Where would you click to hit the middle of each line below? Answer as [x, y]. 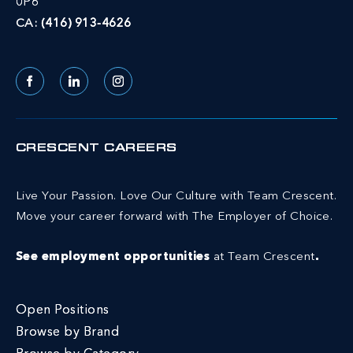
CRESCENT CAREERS [97, 149]
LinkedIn [95, 91]
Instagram [143, 91]
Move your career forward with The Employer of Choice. [175, 217]
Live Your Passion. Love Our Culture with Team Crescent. [176, 196]
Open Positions [63, 310]
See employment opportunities [115, 257]
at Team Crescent [264, 257]
